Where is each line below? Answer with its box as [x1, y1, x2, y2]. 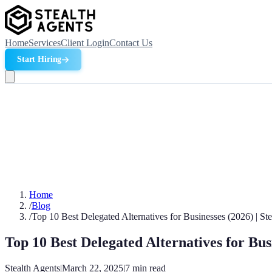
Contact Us [109, 38, 152, 48]
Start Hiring [17, 55, 62, 64]
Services [29, 38, 61, 48]
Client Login [61, 38, 109, 48]
